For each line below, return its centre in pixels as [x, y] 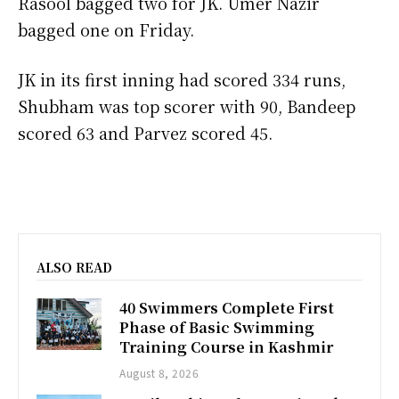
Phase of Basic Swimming [217, 327]
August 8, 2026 [159, 372]
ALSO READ [74, 267]
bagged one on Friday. [106, 29]
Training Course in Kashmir [227, 346]
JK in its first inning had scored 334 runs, [182, 79]
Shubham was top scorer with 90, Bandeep [187, 106]
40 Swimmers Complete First [227, 307]
